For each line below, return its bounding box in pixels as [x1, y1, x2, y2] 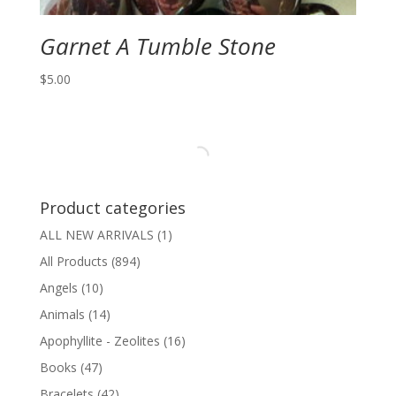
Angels [39, 278, 78, 296]
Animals [39, 305, 85, 323]
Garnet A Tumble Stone [39, 29, 276, 62]
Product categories [39, 196, 186, 218]
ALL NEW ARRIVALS [39, 225, 154, 243]
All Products [39, 252, 108, 270]
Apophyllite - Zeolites [39, 331, 160, 349]
